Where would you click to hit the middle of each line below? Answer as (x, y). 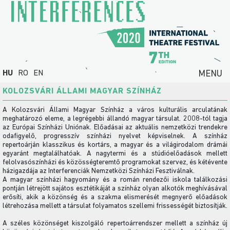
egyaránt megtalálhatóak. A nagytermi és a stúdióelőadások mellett (115, 154)
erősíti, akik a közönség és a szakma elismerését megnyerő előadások (115, 198)
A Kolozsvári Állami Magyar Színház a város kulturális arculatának (115, 110)
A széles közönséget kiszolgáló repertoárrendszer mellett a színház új (115, 224)
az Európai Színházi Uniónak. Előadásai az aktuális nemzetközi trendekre (115, 128)
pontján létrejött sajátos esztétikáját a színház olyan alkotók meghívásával (115, 189)
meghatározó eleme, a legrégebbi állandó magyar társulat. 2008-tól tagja (115, 119)
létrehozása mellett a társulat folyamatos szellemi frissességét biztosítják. (115, 206)
